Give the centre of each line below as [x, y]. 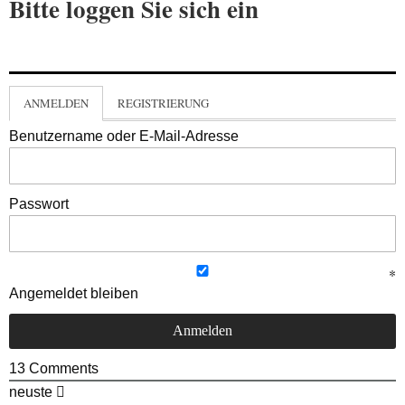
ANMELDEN [56, 104]
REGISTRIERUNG [163, 104]
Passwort [39, 204]
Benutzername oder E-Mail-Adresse [124, 137]
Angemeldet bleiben [74, 294]
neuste [31, 392]
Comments [62, 369]
